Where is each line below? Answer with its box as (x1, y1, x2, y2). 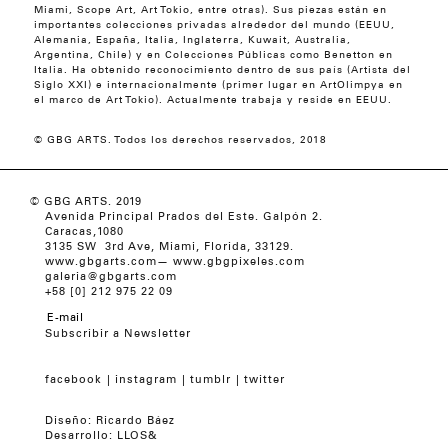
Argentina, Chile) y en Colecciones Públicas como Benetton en (33, 51, 393, 61)
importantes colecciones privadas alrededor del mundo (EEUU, (33, 21, 395, 31)
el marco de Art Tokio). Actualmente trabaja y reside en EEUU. (33, 96, 392, 106)
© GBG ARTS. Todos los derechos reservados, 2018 (33, 136, 327, 146)
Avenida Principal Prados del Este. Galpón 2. (45, 212, 323, 223)
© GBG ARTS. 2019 (30, 197, 142, 208)
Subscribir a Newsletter (45, 329, 191, 340)
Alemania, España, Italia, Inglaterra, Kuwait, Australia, (33, 36, 351, 46)
